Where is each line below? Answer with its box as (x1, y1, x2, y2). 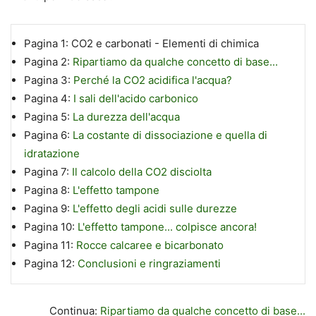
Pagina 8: (23, 183, 73, 197)
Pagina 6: (23, 128, 73, 142)
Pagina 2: (23, 55, 73, 69)
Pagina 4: (23, 92, 73, 106)
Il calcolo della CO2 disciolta (71, 165, 212, 179)
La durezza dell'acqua (72, 110, 180, 124)
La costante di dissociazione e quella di (72, 128, 267, 142)
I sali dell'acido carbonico (73, 92, 198, 106)
